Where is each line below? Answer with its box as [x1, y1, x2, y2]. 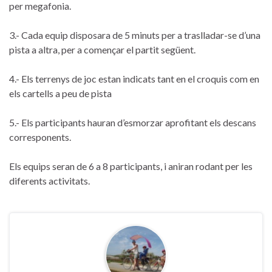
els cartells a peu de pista [9, 87, 112, 99]
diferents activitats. [9, 174, 90, 186]
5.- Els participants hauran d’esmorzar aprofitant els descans [9, 116, 256, 128]
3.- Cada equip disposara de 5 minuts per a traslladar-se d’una [9, 29, 260, 41]
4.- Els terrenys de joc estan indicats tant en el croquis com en [9, 72, 259, 84]
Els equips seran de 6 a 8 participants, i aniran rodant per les [9, 160, 253, 172]
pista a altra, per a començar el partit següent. [9, 43, 195, 55]
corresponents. [9, 131, 71, 143]
